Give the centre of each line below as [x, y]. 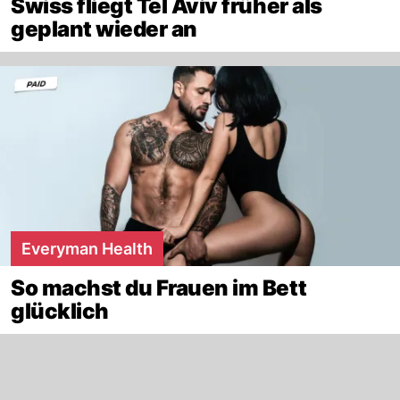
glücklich [60, 311]
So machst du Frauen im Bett [159, 287]
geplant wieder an [104, 29]
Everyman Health [87, 248]
